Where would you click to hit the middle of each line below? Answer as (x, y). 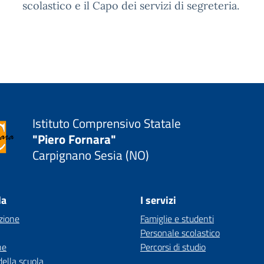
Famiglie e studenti (177, 219)
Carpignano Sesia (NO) (91, 155)
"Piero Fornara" (75, 139)
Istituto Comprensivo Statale (107, 123)
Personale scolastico (180, 233)
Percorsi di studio (173, 247)
